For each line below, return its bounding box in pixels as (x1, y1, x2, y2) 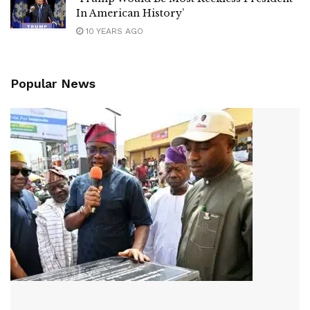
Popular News (10, 75, 95, 91)
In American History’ (76, 6, 184, 19)
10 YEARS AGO (83, 26, 143, 36)
